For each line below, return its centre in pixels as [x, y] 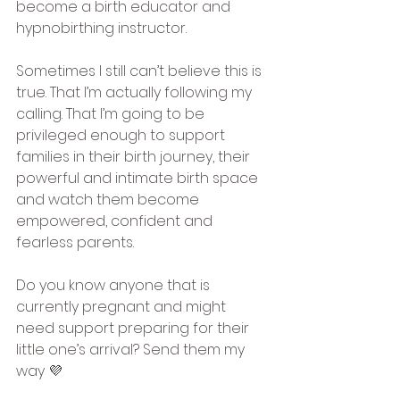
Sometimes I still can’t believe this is [141, 71]
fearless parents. [75, 242]
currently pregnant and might [123, 307]
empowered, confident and [116, 221]
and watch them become [109, 200]
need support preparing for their [134, 328]
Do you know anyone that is [115, 285]
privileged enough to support [122, 135]
